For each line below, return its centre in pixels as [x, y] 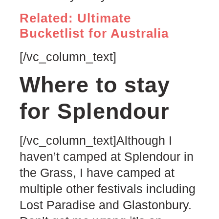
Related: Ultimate [75, 18]
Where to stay [95, 85]
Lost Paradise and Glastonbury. [106, 205]
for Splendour [95, 111]
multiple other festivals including [108, 189]
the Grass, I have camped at [97, 173]
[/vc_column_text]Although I [96, 141]
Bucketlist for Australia [94, 33]
